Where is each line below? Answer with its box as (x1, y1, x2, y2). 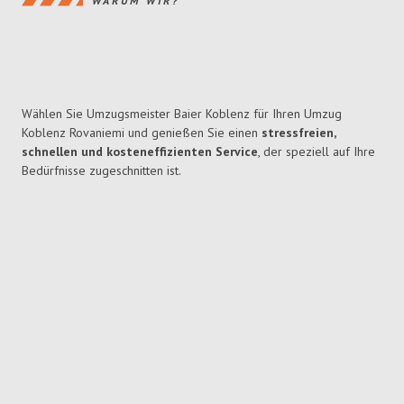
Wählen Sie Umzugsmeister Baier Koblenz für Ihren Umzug (22, 106, 342, 123)
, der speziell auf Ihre (258, 143, 375, 161)
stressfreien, (262, 124, 335, 142)
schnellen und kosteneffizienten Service (22, 143, 258, 161)
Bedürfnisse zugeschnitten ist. (22, 162, 181, 179)
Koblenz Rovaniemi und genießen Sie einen (22, 124, 262, 142)
